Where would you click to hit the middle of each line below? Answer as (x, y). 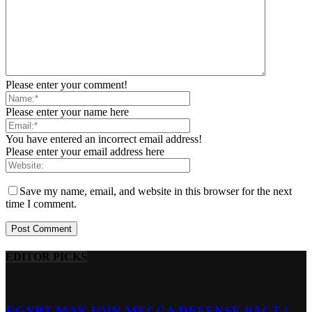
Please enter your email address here (85, 151)
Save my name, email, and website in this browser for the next (156, 191)
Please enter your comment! (67, 84)
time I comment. (41, 203)
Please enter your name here (67, 111)
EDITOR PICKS (46, 256)
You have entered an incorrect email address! (104, 139)
